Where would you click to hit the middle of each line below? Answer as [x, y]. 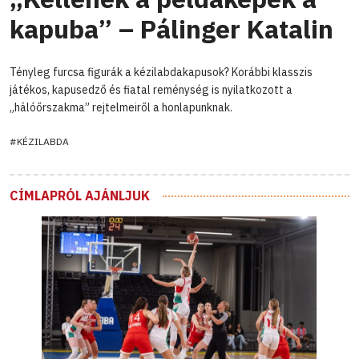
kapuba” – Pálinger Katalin [171, 28]
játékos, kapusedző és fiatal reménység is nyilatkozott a [151, 89]
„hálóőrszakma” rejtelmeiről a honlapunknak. [121, 107]
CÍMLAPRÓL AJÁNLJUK [80, 195]
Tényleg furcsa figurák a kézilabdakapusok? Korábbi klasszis [161, 72]
